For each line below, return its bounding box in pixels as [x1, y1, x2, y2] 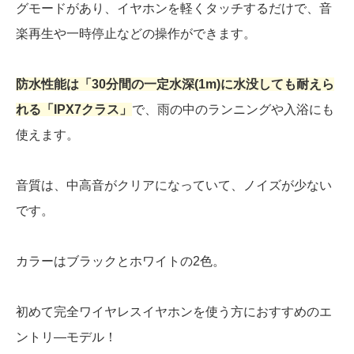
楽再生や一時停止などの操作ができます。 [16, 27, 256, 41]
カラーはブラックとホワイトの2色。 [16, 254, 225, 269]
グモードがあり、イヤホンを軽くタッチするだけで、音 [16, 2, 332, 16]
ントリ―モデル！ [16, 330, 117, 345]
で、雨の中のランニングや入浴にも [132, 103, 334, 117]
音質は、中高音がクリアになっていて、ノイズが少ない [16, 179, 332, 193]
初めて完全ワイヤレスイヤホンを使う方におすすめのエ [16, 305, 332, 319]
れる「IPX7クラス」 [16, 103, 132, 117]
